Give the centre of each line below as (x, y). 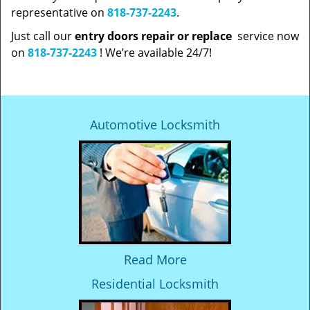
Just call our (43, 36)
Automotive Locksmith (155, 125)
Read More (155, 259)
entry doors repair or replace (155, 36)
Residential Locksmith (155, 284)
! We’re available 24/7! (154, 53)
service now (267, 36)
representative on (59, 12)
